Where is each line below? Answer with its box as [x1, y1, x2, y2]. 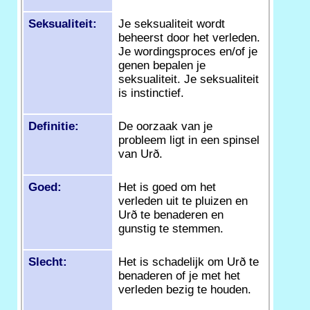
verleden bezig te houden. [118, 282, 251, 296]
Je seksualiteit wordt [118, 17, 225, 30]
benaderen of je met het [118, 268, 240, 282]
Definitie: [28, 119, 79, 133]
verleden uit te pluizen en [118, 194, 248, 208]
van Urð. [118, 147, 163, 161]
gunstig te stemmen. [118, 221, 224, 235]
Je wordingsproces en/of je [118, 44, 257, 58]
